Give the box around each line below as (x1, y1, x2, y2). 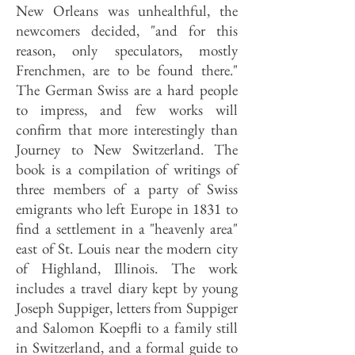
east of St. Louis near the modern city (16, 239, 238, 258)
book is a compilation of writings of (16, 159, 238, 179)
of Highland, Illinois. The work (16, 258, 238, 278)
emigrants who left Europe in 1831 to (16, 199, 238, 219)
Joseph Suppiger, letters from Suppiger (16, 298, 238, 318)
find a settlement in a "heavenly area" (16, 219, 238, 239)
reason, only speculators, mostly (16, 40, 238, 60)
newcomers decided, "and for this (16, 21, 238, 40)
